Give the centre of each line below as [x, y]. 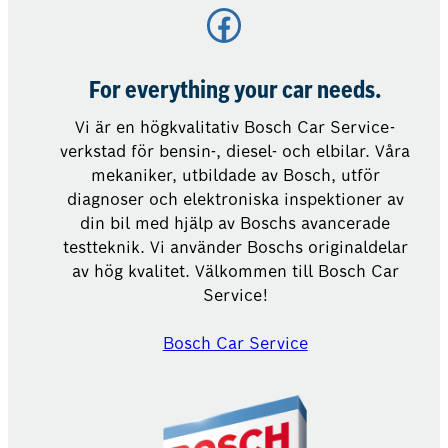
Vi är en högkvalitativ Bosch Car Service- [235, 127]
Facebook [212, 23]
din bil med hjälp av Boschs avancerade [235, 223]
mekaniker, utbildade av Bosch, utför [235, 175]
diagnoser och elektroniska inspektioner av [235, 199]
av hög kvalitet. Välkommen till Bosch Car [235, 271]
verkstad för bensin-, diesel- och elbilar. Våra [235, 151]
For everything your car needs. [235, 91]
